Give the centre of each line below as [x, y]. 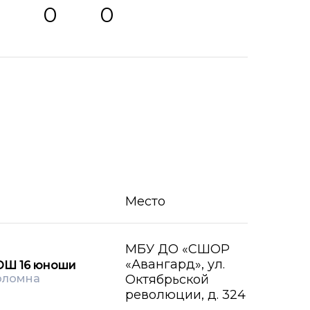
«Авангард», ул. [175, 264]
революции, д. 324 [185, 294]
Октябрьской [167, 279]
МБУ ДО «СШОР [177, 249]
